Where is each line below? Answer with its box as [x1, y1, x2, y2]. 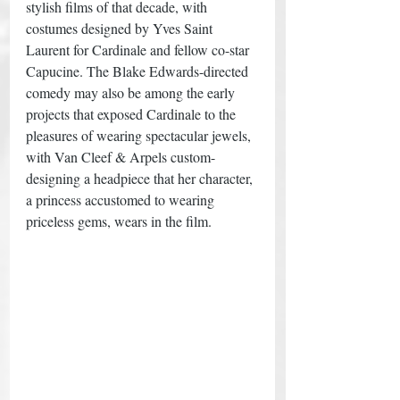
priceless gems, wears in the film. [26, 211, 215, 230]
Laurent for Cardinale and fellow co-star [26, 39, 253, 59]
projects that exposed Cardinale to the [26, 104, 239, 123]
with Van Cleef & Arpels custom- [26, 146, 215, 166]
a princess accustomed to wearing [26, 189, 218, 209]
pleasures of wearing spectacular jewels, [26, 125, 254, 145]
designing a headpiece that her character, [26, 168, 256, 187]
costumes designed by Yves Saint [26, 18, 216, 37]
